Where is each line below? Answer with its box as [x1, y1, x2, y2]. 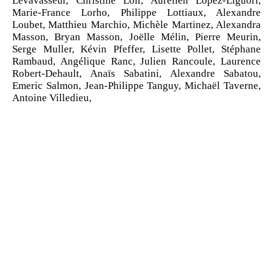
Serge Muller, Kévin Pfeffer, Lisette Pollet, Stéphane [12, 43, 261, 55]
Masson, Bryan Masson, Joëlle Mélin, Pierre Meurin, [12, 31, 261, 43]
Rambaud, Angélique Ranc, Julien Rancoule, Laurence [12, 55, 261, 68]
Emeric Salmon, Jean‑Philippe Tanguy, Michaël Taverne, [12, 80, 261, 92]
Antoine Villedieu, [12, 92, 91, 104]
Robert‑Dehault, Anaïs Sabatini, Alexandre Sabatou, [12, 68, 261, 80]
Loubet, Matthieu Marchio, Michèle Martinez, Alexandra [12, 19, 261, 31]
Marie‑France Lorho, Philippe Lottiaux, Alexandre [12, 7, 261, 19]
